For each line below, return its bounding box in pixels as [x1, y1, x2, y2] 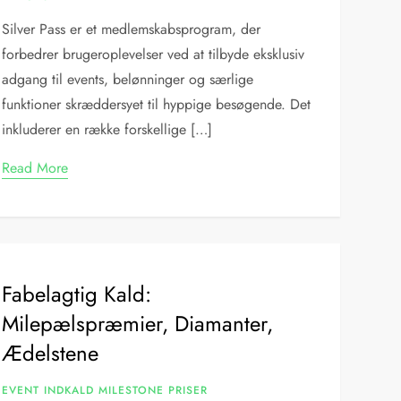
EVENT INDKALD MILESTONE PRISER [2, 382, 209, 398]
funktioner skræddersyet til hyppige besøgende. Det [2, 94, 311, 115]
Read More [2, 158, 69, 178]
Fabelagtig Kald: [2, 278, 152, 310]
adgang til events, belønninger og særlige [2, 69, 254, 90]
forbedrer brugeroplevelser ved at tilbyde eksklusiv [2, 44, 305, 64]
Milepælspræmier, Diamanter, [2, 308, 274, 339]
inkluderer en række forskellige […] [2, 119, 213, 140]
